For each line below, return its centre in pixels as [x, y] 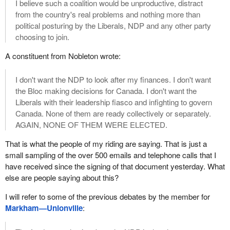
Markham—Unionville [44, 208]
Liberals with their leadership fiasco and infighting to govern [113, 102]
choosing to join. [42, 36]
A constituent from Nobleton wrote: [63, 55]
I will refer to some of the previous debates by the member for [107, 197]
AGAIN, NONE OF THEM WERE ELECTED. [91, 125]
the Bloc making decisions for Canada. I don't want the [106, 91]
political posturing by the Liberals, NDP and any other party [113, 25]
